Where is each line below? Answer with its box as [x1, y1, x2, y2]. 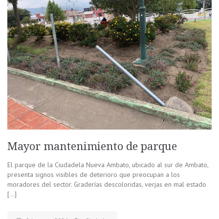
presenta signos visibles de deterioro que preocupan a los [7, 170, 180, 179]
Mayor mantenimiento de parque [7, 140, 177, 153]
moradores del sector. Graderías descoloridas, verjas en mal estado [7, 180, 206, 189]
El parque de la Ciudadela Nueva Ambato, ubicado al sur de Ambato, [7, 160, 208, 170]
